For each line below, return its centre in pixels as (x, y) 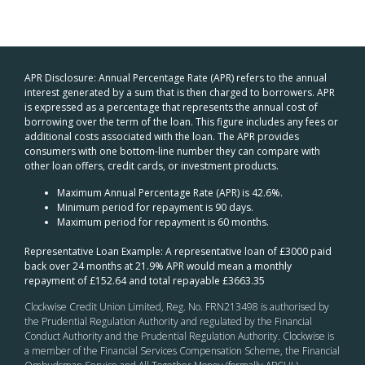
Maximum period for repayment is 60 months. (163, 222)
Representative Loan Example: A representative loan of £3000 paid (178, 251)
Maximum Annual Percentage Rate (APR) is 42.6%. (170, 192)
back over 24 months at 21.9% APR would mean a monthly (158, 266)
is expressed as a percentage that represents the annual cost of (171, 108)
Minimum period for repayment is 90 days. (155, 207)
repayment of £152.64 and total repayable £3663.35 (145, 280)
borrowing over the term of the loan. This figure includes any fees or (181, 122)
